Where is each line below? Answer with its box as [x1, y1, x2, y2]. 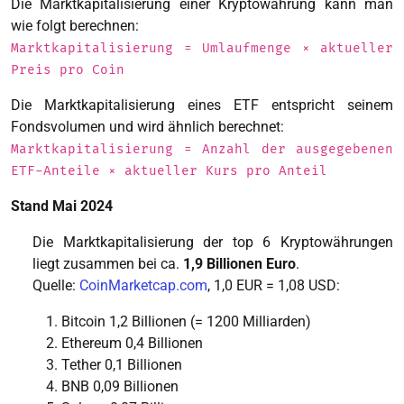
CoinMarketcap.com [79, 276, 207, 294]
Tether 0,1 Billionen [61, 355, 182, 373]
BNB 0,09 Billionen [61, 377, 179, 395]
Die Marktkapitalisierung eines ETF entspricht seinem [11, 96, 393, 114]
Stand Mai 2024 [11, 197, 113, 215]
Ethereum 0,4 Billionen [61, 334, 203, 352]
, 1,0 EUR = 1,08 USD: [207, 276, 340, 294]
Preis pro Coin [11, 61, 124, 78]
